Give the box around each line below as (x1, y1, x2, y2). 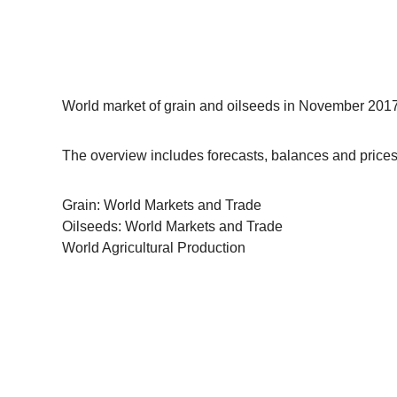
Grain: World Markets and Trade (61, 198, 261, 213)
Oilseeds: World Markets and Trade (61, 219, 283, 234)
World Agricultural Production (61, 240, 245, 255)
